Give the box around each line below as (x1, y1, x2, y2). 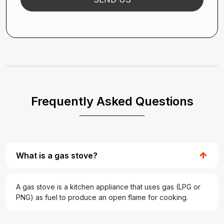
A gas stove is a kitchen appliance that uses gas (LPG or (16, 182, 200, 191)
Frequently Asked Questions (30, 94, 193, 109)
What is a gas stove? (16, 150, 97, 160)
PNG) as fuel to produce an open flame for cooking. (16, 193, 188, 202)
